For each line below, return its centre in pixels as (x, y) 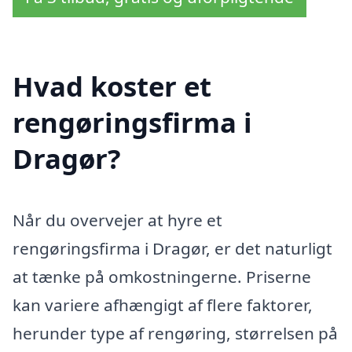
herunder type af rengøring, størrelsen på (175, 333)
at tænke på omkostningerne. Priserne (162, 276)
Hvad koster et (112, 86)
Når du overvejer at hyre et (117, 220)
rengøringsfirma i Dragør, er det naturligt (172, 248)
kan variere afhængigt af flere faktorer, (163, 304)
